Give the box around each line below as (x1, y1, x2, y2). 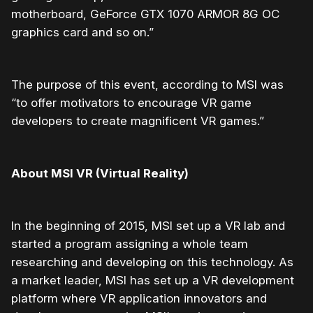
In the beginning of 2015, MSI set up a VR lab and (11, 219, 285, 233)
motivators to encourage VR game (57, 96, 252, 110)
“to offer (11, 96, 57, 110)
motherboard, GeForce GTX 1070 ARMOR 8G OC (11, 7, 279, 22)
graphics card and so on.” (11, 25, 154, 40)
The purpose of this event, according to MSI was (11, 78, 284, 92)
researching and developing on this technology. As (11, 255, 293, 270)
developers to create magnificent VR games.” (11, 114, 264, 129)
